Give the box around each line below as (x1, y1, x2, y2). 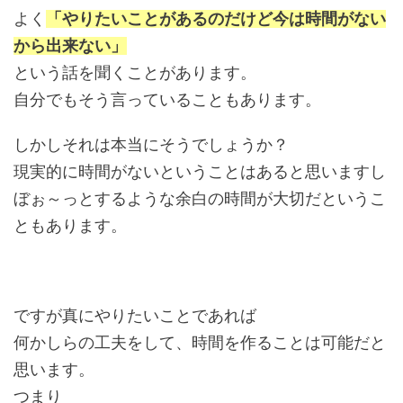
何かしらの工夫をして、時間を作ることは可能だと (13, 334, 386, 352)
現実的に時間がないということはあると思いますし (13, 163, 386, 181)
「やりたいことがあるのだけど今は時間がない (46, 10, 386, 28)
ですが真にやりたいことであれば (13, 307, 256, 325)
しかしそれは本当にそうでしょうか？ (13, 136, 289, 154)
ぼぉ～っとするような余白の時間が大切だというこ (13, 190, 386, 208)
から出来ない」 (13, 37, 127, 55)
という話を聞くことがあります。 (13, 64, 256, 82)
